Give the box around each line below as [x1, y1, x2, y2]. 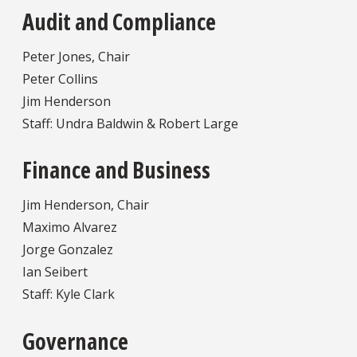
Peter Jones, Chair [22, 48, 130, 66]
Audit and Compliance [22, 6, 216, 37]
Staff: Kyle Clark [22, 285, 115, 304]
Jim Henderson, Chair [22, 196, 149, 214]
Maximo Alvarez [22, 218, 117, 237]
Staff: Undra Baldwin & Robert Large [22, 115, 238, 133]
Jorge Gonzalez [22, 241, 113, 259]
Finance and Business [22, 155, 210, 186]
